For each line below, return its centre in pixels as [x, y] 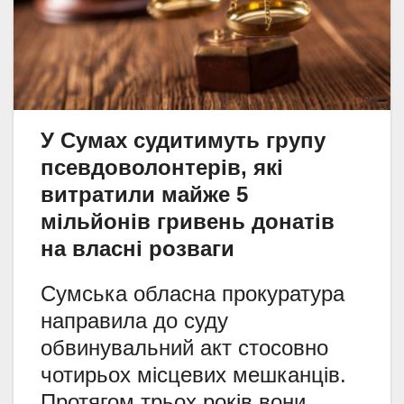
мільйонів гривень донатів [188, 222]
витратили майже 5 [144, 195]
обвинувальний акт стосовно [184, 348]
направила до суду [134, 321]
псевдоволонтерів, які [162, 168]
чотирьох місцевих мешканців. [193, 375]
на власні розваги [138, 249]
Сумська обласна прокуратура [193, 294]
